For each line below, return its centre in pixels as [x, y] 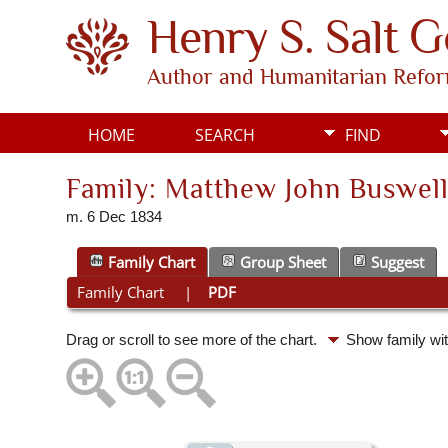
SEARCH [225, 135]
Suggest [397, 262]
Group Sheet [283, 262]
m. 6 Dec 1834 [114, 217]
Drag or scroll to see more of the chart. [193, 339]
